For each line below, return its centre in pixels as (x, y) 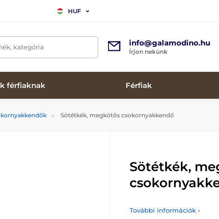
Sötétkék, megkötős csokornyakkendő (117, 115)
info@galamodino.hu (170, 43)
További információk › (165, 210)
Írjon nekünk (148, 52)
